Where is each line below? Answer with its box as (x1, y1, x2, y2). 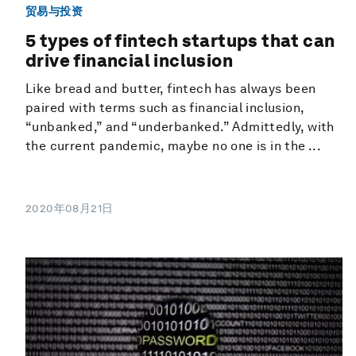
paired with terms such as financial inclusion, (25, 99, 304, 115)
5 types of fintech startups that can (25, 29, 335, 51)
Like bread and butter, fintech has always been (25, 80, 316, 96)
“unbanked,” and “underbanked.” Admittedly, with (25, 118, 335, 134)
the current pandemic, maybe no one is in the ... (25, 137, 322, 153)
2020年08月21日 (25, 201, 114, 215)
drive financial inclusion (25, 49, 233, 71)
